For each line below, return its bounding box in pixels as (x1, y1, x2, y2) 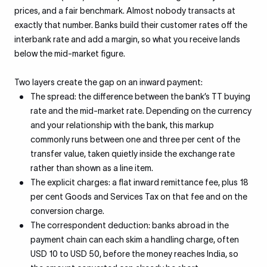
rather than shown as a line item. (30, 163, 153, 173)
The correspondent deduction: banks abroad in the (30, 221, 229, 230)
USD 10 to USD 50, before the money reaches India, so (30, 249, 238, 259)
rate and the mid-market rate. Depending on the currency (30, 106, 252, 116)
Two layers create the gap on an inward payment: (14, 77, 203, 87)
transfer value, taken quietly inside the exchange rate (30, 149, 235, 159)
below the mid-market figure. (14, 49, 125, 58)
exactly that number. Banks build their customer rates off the (14, 20, 247, 30)
